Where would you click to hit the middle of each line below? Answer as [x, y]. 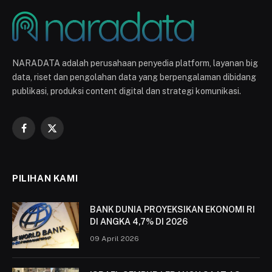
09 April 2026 [114, 238]
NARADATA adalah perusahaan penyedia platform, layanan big [135, 63]
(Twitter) [68, 146]
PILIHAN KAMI [45, 178]
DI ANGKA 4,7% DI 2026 [139, 221]
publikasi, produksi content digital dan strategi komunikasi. [127, 91]
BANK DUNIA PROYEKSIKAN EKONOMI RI [172, 209]
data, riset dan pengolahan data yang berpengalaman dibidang [134, 77]
